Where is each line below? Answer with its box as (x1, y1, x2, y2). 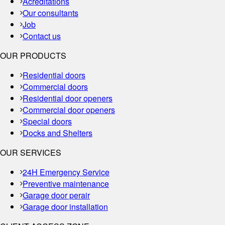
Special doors (23, 116, 72, 128)
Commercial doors (23, 81, 88, 93)
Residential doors (23, 69, 85, 81)
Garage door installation (23, 201, 108, 213)
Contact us (23, 30, 61, 42)
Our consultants (23, 7, 78, 19)
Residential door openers (23, 92, 113, 104)
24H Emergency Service (23, 166, 109, 178)
